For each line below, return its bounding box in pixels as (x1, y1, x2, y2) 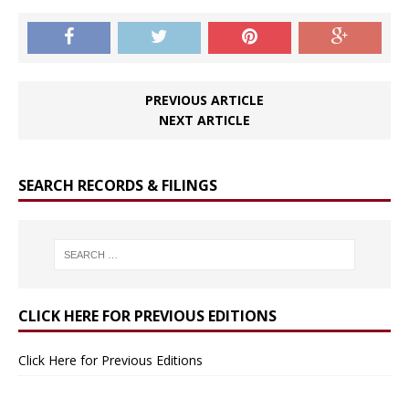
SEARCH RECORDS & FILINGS (18, 175, 217, 196)
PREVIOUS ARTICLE (145, 91, 264, 110)
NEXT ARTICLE (159, 111, 250, 130)
